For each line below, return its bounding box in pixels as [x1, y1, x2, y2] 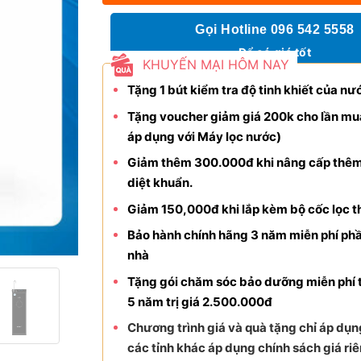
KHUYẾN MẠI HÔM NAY [143, 56, 289, 73]
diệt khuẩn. [127, 175, 193, 190]
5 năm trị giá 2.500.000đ [127, 293, 272, 309]
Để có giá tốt [238, 45, 312, 59]
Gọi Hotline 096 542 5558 [195, 23, 355, 36]
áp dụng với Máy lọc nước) [127, 128, 281, 144]
